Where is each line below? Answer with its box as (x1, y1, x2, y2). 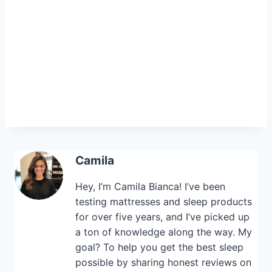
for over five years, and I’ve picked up (75, 210, 250, 223)
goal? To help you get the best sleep (75, 240, 243, 253)
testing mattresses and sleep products (75, 195, 252, 208)
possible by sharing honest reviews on (75, 256, 251, 268)
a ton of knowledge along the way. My (75, 225, 252, 238)
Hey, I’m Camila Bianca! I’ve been (75, 180, 225, 192)
